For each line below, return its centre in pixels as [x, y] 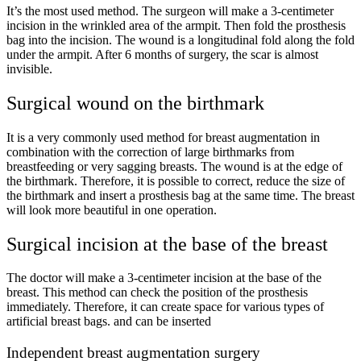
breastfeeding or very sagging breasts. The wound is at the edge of [174, 166]
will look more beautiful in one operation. [112, 210]
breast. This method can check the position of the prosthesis [157, 293]
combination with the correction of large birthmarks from [150, 151]
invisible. [29, 68]
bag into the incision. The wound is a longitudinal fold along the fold [180, 39]
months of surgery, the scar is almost [225, 54]
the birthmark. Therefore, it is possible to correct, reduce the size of [176, 180]
